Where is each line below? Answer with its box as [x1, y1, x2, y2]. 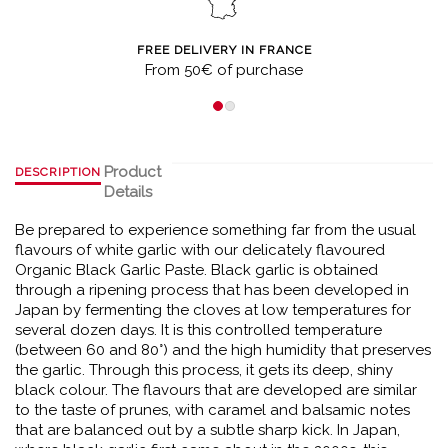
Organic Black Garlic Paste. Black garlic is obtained [15, 261, 378, 279]
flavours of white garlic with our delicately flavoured [15, 241, 385, 259]
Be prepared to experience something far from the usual [15, 221, 416, 239]
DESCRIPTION [15, 165, 101, 179]
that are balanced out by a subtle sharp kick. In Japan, [15, 421, 400, 439]
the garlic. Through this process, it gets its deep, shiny [15, 361, 393, 379]
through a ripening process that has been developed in [15, 281, 409, 299]
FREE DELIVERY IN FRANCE [136, 43, 312, 57]
